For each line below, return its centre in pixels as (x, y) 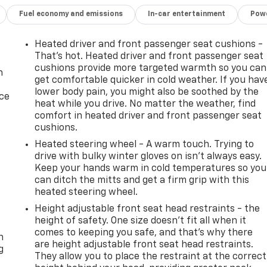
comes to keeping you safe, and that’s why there (144, 233)
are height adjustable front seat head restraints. (144, 245)
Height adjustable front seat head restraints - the (148, 209)
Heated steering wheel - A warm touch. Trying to (145, 145)
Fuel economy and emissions (71, 14)
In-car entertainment (187, 14)
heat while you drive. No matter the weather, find (145, 104)
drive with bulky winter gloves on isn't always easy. (148, 156)
